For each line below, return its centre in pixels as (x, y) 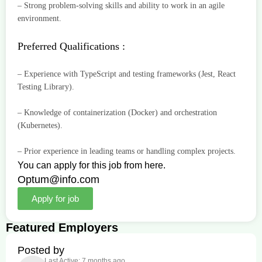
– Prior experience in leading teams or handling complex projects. (127, 151)
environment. (39, 19)
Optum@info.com (58, 180)
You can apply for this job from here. (92, 166)
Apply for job (55, 199)
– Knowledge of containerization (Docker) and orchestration (117, 113)
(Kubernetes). (40, 126)
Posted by (41, 251)
